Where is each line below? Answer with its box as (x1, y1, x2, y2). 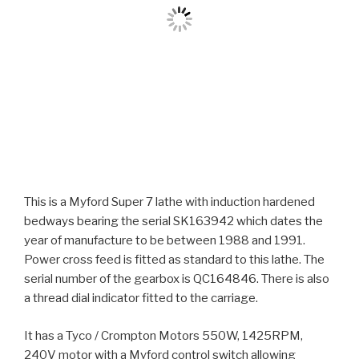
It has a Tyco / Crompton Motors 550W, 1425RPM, (24, 328, 303, 343)
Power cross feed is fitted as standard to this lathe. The (24, 252, 325, 267)
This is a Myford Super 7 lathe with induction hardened (24, 195, 315, 209)
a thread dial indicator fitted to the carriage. (24, 291, 258, 305)
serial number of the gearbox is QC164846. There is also (24, 272, 329, 286)
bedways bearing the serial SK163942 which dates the (24, 214, 323, 228)
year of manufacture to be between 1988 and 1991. (24, 233, 305, 248)
